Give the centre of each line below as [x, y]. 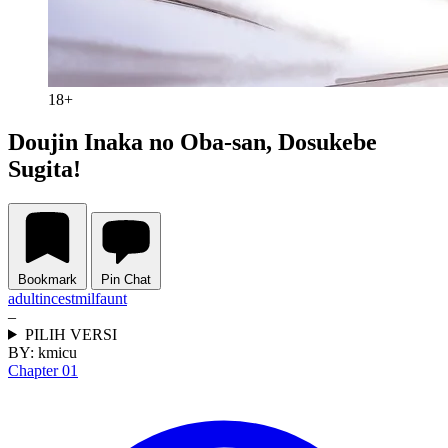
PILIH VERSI [70, 334]
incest [57, 298]
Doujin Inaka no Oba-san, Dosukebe [192, 141]
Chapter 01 [43, 370]
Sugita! [44, 168]
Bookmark [47, 279]
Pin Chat [126, 279]
